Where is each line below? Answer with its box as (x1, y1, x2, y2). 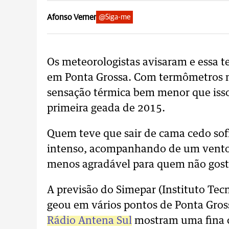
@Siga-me (99, 13, 130, 21)
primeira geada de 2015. (47, 103, 165, 113)
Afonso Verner (47, 13, 96, 21)
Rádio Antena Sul (47, 216, 132, 226)
